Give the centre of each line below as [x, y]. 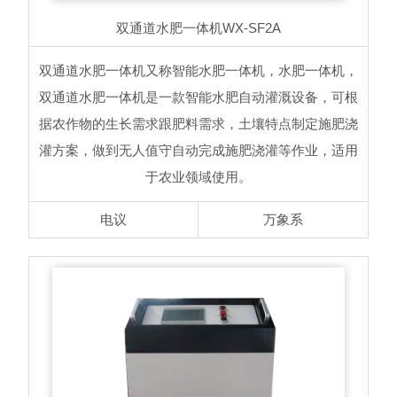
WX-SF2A [252, 28]
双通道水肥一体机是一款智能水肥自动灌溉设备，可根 [198, 97]
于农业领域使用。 [198, 177]
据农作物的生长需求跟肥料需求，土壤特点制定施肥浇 [198, 124]
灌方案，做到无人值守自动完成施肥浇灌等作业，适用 [198, 151]
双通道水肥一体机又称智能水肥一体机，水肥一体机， [198, 71]
